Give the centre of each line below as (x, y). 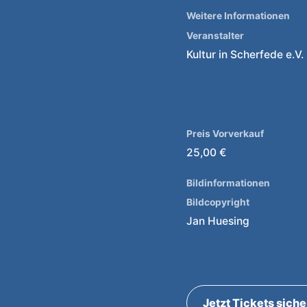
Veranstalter (215, 36)
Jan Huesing (218, 221)
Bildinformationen (228, 183)
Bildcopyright (218, 202)
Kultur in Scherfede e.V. (245, 54)
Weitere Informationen (238, 16)
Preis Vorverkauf (225, 133)
